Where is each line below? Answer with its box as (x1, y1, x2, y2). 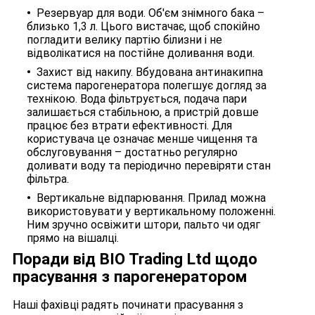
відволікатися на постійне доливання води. (27, 46, 255, 60)
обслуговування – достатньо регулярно (27, 146, 238, 160)
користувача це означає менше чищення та (27, 132, 257, 146)
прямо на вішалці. (27, 231, 119, 245)
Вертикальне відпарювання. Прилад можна (37, 191, 266, 205)
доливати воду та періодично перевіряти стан (27, 159, 271, 173)
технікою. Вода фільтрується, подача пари (27, 92, 247, 106)
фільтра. (27, 172, 69, 186)
